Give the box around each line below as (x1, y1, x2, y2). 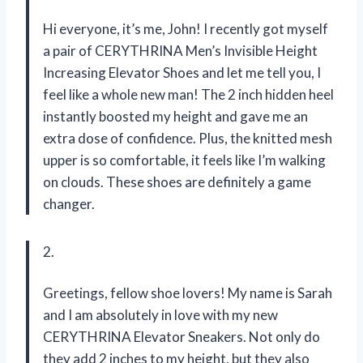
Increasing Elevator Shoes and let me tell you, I (43, 64, 321, 82)
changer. (43, 195, 95, 213)
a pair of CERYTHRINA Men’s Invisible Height (43, 42, 318, 60)
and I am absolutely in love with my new (43, 306, 278, 324)
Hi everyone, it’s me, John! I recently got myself (43, 20, 328, 38)
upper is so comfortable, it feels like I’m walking (43, 152, 326, 169)
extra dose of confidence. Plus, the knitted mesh (43, 130, 332, 147)
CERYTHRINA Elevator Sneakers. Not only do (43, 328, 320, 346)
